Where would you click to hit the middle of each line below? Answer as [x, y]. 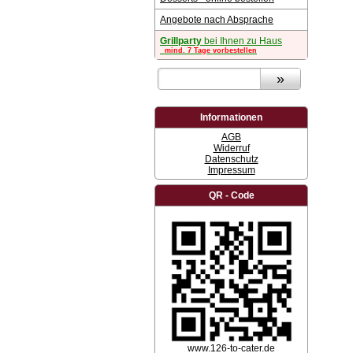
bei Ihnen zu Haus [242, 41]
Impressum [231, 170]
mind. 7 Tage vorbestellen [208, 50]
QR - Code [231, 195]
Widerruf [231, 148]
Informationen [231, 117]
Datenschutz [231, 159]
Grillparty [181, 41]
